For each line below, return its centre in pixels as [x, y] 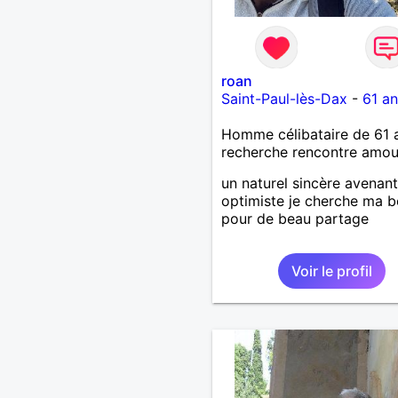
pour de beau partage [295, 218]
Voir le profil [331, 271]
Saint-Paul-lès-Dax [284, 98]
